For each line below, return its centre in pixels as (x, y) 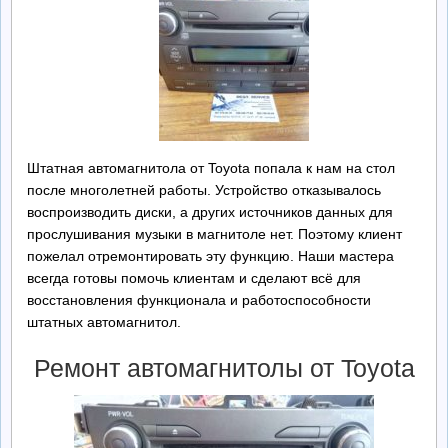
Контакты (50, 85)
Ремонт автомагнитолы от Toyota (224, 367)
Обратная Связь (72, 139)
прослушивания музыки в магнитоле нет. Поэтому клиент (214, 234)
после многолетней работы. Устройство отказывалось (204, 190)
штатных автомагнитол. (104, 322)
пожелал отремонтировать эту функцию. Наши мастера (210, 256)
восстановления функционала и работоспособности (199, 300)
